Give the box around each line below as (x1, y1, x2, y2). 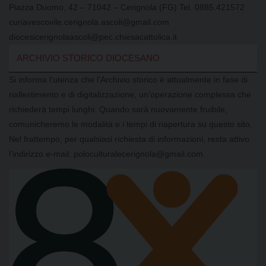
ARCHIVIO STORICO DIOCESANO (16, 53, 160, 64)
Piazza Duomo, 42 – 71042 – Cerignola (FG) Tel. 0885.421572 (9, 2, 245, 12)
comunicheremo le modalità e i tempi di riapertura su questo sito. (9, 119, 252, 129)
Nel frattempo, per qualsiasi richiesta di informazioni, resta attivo (9, 134, 249, 144)
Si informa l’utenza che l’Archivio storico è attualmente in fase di (9, 74, 248, 84)
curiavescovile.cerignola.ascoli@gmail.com (9, 17, 169, 27)
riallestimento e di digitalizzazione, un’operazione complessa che (9, 89, 251, 99)
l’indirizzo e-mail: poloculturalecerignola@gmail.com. (9, 148, 205, 159)
